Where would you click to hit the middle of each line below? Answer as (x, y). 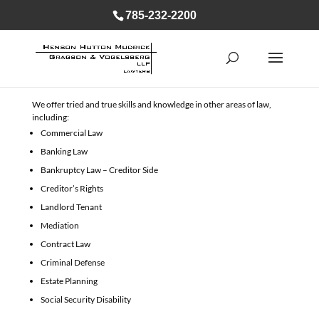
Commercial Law (71, 133)
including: (50, 117)
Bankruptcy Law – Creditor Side (99, 170)
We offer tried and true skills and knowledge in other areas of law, (151, 104)
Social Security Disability (85, 299)
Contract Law (65, 244)
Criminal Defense (72, 262)
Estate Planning (69, 281)
